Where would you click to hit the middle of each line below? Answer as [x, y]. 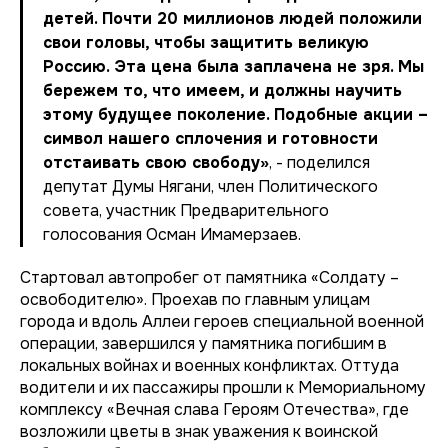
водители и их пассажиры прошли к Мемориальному [223, 387]
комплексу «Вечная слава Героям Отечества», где [214, 409]
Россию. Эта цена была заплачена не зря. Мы [233, 66]
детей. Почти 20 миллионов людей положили [232, 18]
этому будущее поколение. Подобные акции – [235, 114]
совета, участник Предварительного [186, 210]
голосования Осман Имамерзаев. [172, 234]
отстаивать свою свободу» [156, 162]
